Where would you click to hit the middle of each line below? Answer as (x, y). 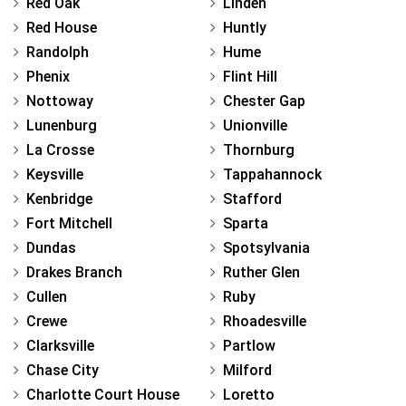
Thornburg (259, 150)
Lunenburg (62, 126)
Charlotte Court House (103, 395)
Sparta (246, 224)
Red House (62, 28)
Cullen (47, 297)
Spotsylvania (266, 248)
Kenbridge (59, 199)
